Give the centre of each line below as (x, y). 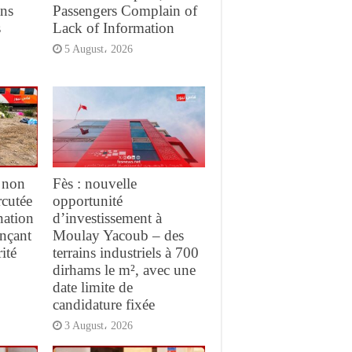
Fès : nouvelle (94, 184)
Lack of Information (113, 27)
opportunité (87, 201)
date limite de (92, 288)
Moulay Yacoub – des (118, 236)
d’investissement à (107, 218)
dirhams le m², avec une (124, 270)
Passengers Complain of (125, 10)
